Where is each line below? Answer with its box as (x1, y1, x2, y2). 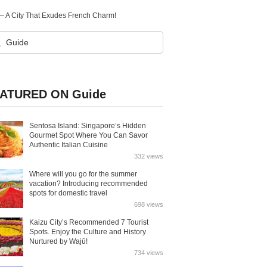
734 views (134, 249, 163, 256)
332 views (134, 153, 163, 160)
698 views (134, 201, 163, 208)
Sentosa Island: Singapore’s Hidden (29, 122, 146, 130)
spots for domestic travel (29, 189, 107, 197)
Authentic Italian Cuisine (29, 141, 108, 149)
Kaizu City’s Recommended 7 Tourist (29, 218, 148, 226)
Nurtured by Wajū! (29, 237, 88, 246)
